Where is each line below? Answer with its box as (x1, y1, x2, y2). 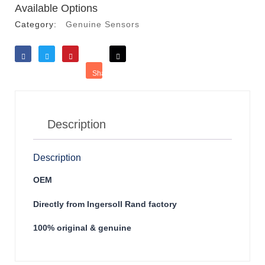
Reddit (116, 69, 137, 77)
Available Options (15, 2, 98, 14)
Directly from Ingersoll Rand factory (33, 199, 177, 209)
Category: (15, 19, 57, 29)
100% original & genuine (33, 222, 131, 232)
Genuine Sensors (66, 19, 140, 29)
